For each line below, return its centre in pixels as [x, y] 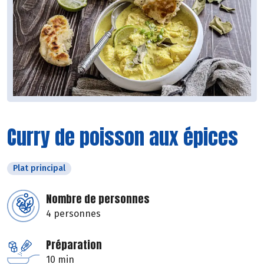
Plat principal [39, 169]
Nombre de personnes [98, 199]
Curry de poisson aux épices [123, 137]
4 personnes [73, 214]
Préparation [74, 245]
